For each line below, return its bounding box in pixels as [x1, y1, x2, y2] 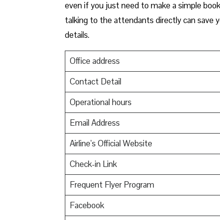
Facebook [69, 199, 104, 211]
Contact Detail [69, 76, 121, 87]
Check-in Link [69, 158, 117, 169]
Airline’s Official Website [69, 137, 152, 149]
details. [65, 29, 91, 40]
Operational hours [69, 96, 132, 108]
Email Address [69, 117, 120, 128]
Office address [69, 55, 120, 66]
